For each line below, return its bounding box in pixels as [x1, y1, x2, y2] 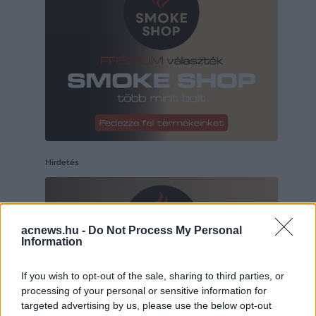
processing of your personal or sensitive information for [21, 284, 267, 296]
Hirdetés [45, 157, 79, 167]
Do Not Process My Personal [88, 224, 242, 236]
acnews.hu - [21, 224, 88, 236]
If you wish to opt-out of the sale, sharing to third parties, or [21, 269, 284, 281]
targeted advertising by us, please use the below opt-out [21, 299, 272, 311]
